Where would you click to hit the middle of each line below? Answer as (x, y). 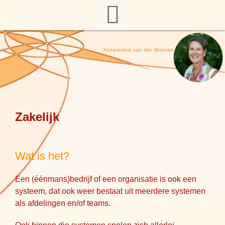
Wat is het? (42, 156)
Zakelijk (37, 117)
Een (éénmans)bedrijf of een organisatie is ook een (106, 179)
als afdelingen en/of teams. (63, 203)
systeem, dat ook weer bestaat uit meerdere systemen (110, 191)
